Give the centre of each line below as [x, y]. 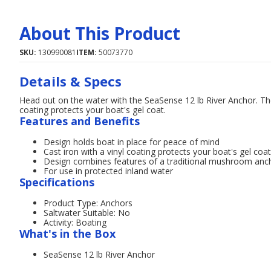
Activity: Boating [75, 222]
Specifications [57, 182]
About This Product [100, 33]
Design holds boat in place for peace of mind [132, 142]
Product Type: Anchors [88, 203]
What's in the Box [67, 233]
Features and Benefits [80, 121]
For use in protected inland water [108, 171]
